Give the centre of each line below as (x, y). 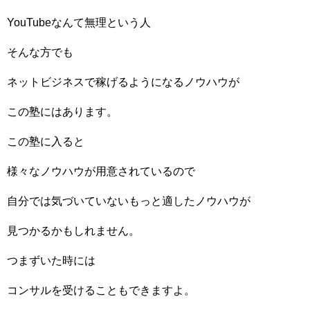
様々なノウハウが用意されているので (101, 171)
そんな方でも (40, 52)
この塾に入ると (46, 141)
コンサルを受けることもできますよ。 (101, 290)
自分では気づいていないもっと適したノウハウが (129, 201)
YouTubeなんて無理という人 (79, 22)
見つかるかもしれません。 (73, 230)
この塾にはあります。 (62, 111)
